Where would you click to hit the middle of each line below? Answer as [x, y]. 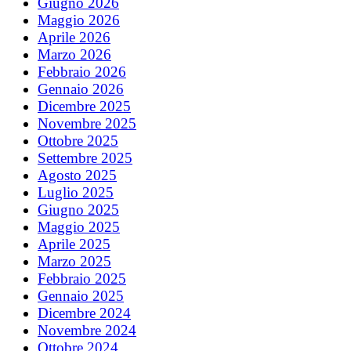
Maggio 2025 [79, 226]
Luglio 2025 [76, 192]
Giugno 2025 [78, 209]
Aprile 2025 [74, 244]
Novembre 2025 [87, 123]
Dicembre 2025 [84, 106]
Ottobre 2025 [78, 140]
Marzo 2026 [74, 54]
